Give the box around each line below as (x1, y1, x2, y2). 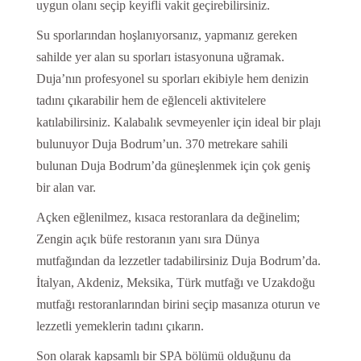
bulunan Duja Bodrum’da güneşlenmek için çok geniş (35, 159, 310, 173)
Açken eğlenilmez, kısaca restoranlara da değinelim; (35, 210, 300, 225)
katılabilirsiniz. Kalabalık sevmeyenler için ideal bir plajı (35, 115, 321, 130)
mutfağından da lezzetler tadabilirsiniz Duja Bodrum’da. (35, 254, 321, 268)
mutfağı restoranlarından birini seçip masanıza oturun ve (35, 297, 320, 312)
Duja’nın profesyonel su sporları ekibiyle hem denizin (35, 72, 309, 86)
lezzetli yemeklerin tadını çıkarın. (35, 319, 204, 334)
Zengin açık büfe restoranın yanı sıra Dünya (35, 232, 259, 247)
